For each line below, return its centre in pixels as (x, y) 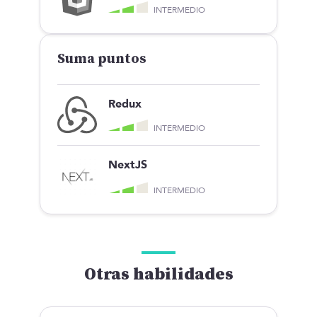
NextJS (128, 165)
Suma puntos (102, 59)
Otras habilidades (158, 274)
